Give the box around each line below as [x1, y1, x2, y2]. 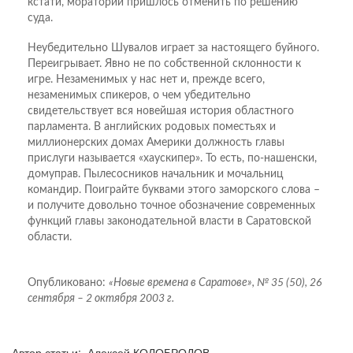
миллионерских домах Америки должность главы [28, 136, 284, 148]
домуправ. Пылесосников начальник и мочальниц [28, 168, 283, 180]
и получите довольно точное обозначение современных [28, 199, 315, 211]
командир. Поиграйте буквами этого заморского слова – [28, 184, 320, 195]
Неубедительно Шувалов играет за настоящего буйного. [28, 42, 319, 54]
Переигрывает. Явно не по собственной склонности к [28, 58, 301, 69]
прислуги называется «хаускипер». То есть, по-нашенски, [28, 152, 317, 164]
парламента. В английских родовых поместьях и [28, 121, 276, 132]
